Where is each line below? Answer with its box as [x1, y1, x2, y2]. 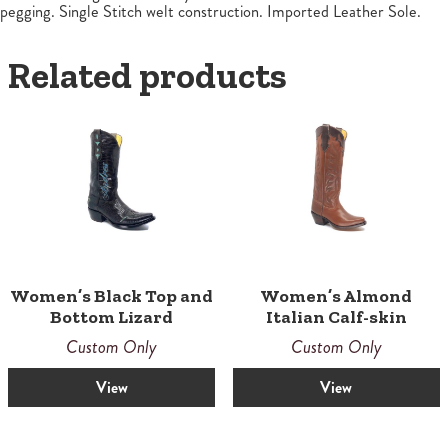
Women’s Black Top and [10, 284, 214, 307]
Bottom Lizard [50, 305, 174, 328]
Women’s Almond [260, 284, 413, 307]
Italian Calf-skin [265, 305, 407, 328]
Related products [8, 53, 287, 97]
